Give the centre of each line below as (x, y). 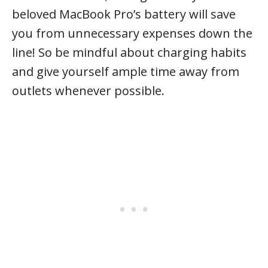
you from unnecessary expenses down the (132, 33)
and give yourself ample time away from (126, 71)
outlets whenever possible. (88, 90)
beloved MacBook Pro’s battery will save (124, 14)
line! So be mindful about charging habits (129, 52)
